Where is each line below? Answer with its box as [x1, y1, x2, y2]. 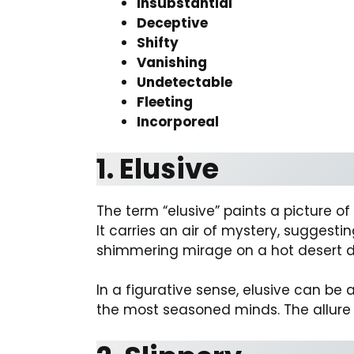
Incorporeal [137, 112, 219, 131]
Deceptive [137, 13, 208, 32]
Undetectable [137, 73, 232, 92]
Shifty [137, 33, 179, 52]
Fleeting [137, 92, 193, 111]
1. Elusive [96, 149, 219, 188]
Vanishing [137, 53, 207, 72]
